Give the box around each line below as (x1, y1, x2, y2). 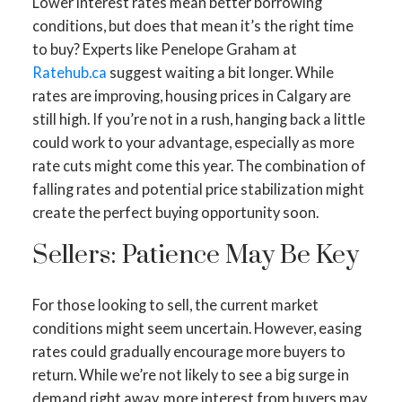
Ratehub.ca (31, 64, 107, 82)
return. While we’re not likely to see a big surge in (31, 366, 349, 384)
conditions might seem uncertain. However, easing (31, 319, 362, 337)
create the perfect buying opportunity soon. (31, 204, 319, 222)
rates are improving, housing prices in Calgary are (31, 87, 351, 105)
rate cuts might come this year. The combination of (31, 157, 366, 175)
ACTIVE (272, 231, 306, 243)
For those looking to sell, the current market (31, 296, 319, 314)
